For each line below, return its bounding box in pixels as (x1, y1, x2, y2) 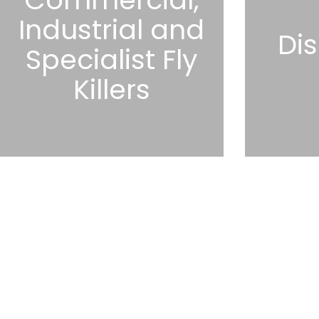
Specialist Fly (26, 41, 198, 79)
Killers (73, 70, 150, 109)
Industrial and (19, 11, 205, 49)
